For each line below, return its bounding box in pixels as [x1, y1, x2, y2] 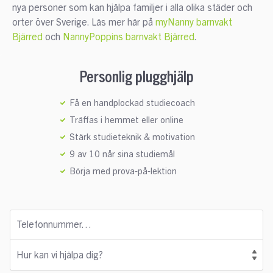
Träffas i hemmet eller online [69, 116, 183, 126]
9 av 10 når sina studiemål [69, 150, 175, 160]
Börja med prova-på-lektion [69, 167, 177, 177]
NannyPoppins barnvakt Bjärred [62, 32, 194, 43]
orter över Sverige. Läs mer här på [12, 18, 155, 28]
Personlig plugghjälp [79, 66, 194, 86]
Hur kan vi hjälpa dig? [16, 250, 103, 261]
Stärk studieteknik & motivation [69, 133, 195, 143]
